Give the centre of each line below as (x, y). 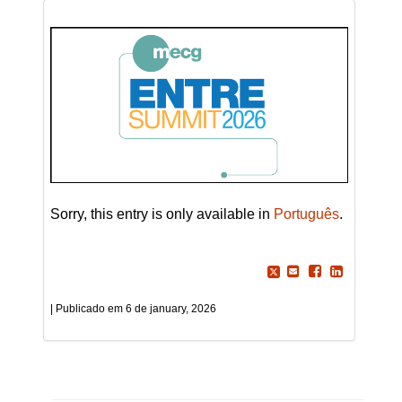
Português (306, 214)
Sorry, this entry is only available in (162, 214)
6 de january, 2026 (170, 308)
